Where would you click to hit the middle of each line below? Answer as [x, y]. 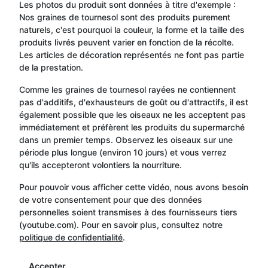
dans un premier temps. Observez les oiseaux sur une [126, 139]
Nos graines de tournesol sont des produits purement [125, 17]
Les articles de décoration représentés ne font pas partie [132, 54]
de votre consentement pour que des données [111, 199]
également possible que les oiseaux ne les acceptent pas [133, 114]
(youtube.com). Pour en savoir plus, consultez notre [121, 224]
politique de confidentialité [71, 237]
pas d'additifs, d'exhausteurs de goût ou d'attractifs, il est [134, 102]
